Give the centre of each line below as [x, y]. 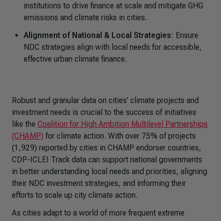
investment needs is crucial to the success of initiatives [104, 112]
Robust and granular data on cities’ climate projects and [105, 100]
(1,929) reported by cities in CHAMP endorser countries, [107, 148]
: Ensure [185, 35]
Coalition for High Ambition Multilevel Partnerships [123, 124]
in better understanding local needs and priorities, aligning [110, 171]
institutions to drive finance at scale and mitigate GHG [113, 6]
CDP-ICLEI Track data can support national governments [107, 160]
